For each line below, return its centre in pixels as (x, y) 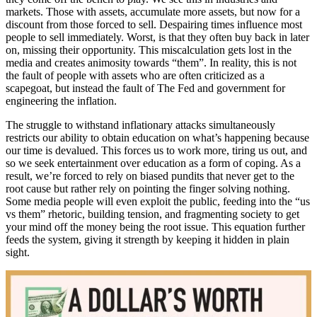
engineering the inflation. (63, 100)
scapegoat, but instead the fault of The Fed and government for (145, 88)
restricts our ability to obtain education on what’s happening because (157, 137)
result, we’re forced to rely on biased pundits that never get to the (150, 175)
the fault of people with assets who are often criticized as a (135, 75)
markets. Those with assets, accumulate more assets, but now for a (153, 11)
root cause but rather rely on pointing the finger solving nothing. (148, 188)
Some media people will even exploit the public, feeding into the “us (158, 201)
